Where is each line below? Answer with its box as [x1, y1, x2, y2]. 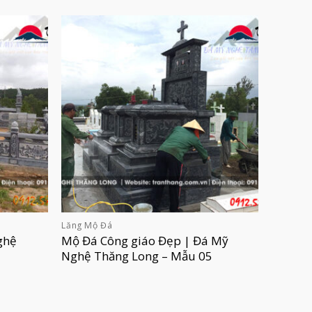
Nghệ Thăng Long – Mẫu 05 [61, 247, 213, 264]
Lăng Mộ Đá [61, 219, 113, 232]
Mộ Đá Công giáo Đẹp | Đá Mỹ [61, 232, 229, 249]
